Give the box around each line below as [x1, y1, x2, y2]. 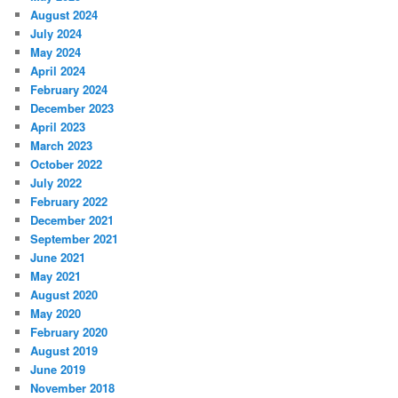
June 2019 [30, 361, 86, 378]
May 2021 [30, 267, 82, 285]
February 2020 [30, 323, 108, 341]
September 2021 [30, 230, 119, 248]
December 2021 [30, 211, 115, 229]
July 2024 [30, 25, 83, 43]
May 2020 [30, 305, 82, 322]
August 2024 [30, 6, 99, 24]
